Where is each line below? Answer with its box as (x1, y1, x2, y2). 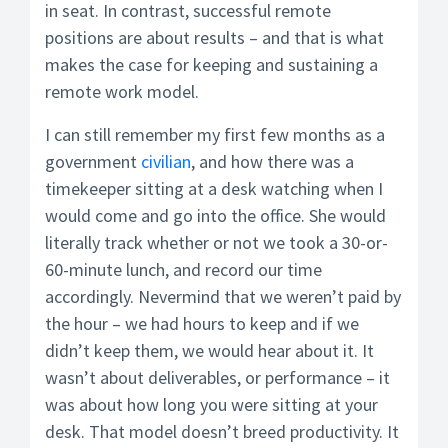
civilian (141, 150, 191, 173)
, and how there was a (191, 150, 354, 173)
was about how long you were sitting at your (45, 393, 378, 416)
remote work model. (45, 80, 199, 103)
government (45, 150, 141, 173)
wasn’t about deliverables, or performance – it (45, 366, 390, 389)
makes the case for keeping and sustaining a (45, 53, 378, 76)
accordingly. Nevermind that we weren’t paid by (45, 285, 401, 308)
